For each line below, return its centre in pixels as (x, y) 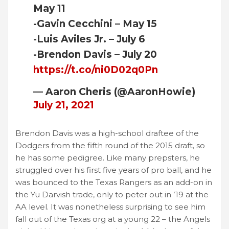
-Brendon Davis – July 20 (95, 54)
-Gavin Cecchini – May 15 (95, 24)
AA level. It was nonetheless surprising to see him (110, 207)
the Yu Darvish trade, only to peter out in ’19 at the (112, 194)
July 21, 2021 (64, 105)
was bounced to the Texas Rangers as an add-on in (114, 182)
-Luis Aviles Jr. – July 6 (89, 39)
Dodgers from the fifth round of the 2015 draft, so (110, 145)
